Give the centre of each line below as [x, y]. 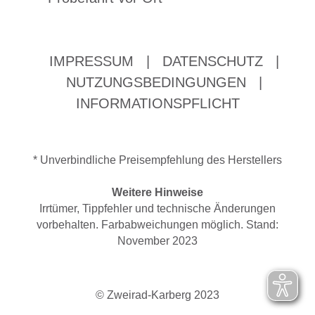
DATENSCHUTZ [212, 61]
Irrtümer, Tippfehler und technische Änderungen [157, 208]
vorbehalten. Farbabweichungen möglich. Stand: [157, 225]
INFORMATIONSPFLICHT [157, 103]
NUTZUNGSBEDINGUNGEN [156, 82]
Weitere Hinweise [157, 192]
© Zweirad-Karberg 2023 [157, 295]
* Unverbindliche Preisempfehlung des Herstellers [157, 160]
